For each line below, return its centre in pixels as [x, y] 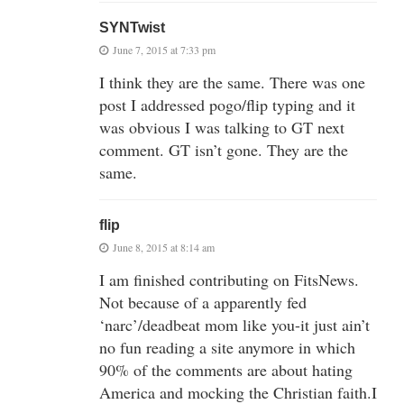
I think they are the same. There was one [232, 82]
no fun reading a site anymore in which [227, 347]
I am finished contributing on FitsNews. [229, 279]
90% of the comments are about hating [226, 369]
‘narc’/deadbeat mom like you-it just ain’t [234, 324]
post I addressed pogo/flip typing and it [227, 104]
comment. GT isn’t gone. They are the [224, 149]
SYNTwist [132, 27]
